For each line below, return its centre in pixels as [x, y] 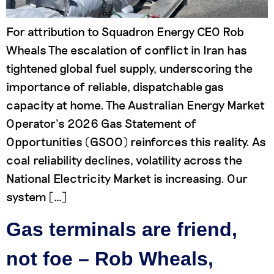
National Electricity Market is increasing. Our [127, 178]
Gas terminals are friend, [122, 229]
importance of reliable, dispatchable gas [115, 87]
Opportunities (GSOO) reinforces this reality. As [136, 142]
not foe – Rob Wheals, [110, 258]
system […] [36, 197]
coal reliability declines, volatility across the [124, 160]
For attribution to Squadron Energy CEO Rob [125, 31]
